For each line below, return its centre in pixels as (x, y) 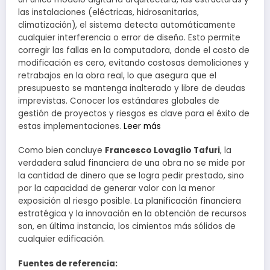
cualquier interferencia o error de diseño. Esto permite (129, 38)
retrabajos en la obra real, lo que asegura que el (117, 76)
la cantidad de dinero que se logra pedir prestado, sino (131, 176)
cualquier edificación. (61, 239)
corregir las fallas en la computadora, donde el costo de (134, 51)
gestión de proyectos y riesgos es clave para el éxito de (134, 114)
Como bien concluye (61, 151)
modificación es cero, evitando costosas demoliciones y (133, 63)
